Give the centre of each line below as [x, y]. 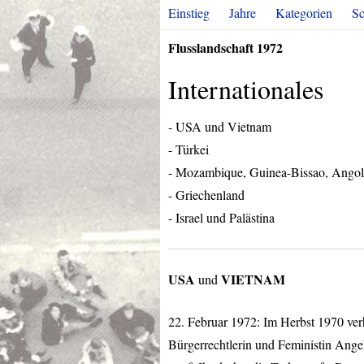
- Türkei [188, 149]
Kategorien [304, 13]
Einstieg [189, 13]
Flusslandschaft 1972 [225, 48]
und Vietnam [236, 126]
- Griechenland [206, 195]
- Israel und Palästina [221, 217]
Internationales [246, 89]
